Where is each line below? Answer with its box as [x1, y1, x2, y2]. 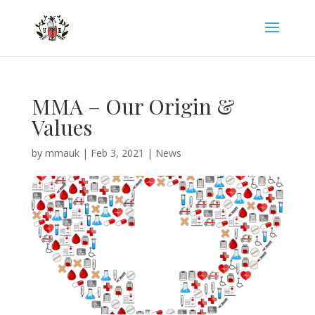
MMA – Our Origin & [31, 92, 235, 120]
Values [31, 113, 92, 141]
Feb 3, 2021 [90, 146, 144, 160]
